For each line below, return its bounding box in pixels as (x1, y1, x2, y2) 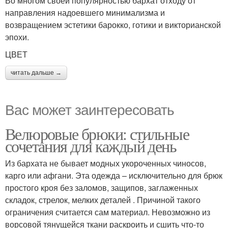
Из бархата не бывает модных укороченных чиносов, (5, 157, 206, 169)
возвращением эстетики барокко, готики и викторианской (5, 18, 221, 31)
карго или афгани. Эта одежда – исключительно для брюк (5, 169, 222, 181)
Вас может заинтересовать (5, 98, 174, 119)
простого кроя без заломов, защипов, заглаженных (5, 181, 198, 193)
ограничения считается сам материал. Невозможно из (5, 206, 210, 218)
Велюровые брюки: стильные (5, 122, 189, 145)
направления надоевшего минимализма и (5, 6, 165, 18)
